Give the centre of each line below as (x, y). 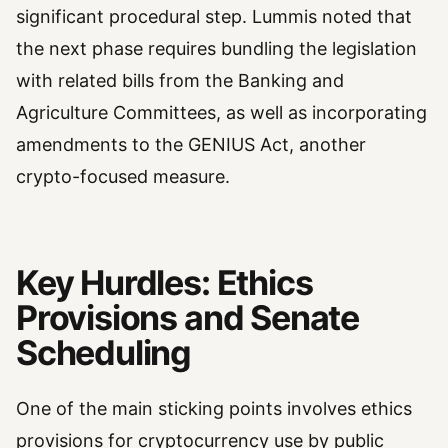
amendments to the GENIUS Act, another (191, 145)
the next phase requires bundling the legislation (216, 49)
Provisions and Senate (188, 317)
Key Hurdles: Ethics (164, 282)
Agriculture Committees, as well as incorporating (221, 113)
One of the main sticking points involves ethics (214, 409)
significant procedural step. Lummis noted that (214, 17)
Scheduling (104, 352)
